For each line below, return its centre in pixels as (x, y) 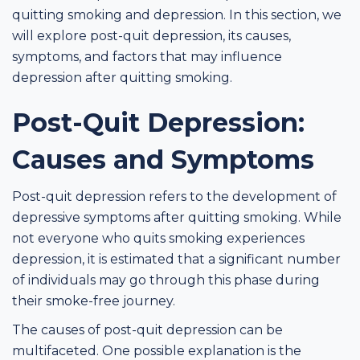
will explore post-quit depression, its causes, (151, 35)
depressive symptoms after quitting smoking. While (177, 217)
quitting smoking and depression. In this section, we (177, 14)
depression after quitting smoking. (122, 77)
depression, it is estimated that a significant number (176, 259)
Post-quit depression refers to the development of (174, 196)
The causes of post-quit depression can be (147, 329)
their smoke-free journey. (94, 301)
